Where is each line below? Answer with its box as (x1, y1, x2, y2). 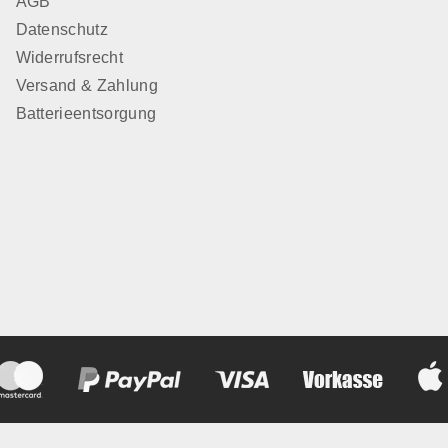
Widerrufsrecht (15, 49, 123, 66)
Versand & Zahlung (15, 77, 158, 94)
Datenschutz (15, 21, 109, 38)
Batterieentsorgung (15, 105, 157, 122)
